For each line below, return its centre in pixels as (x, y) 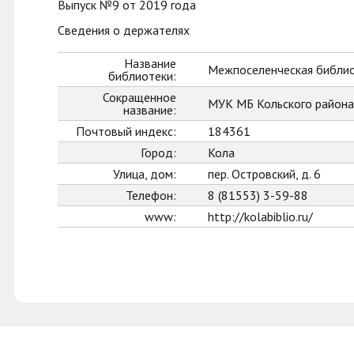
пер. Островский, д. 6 (264, 174)
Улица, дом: (145, 174)
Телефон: (151, 195)
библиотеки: (142, 76)
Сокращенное (139, 97)
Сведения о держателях (124, 30)
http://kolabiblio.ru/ (260, 217)
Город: (158, 153)
